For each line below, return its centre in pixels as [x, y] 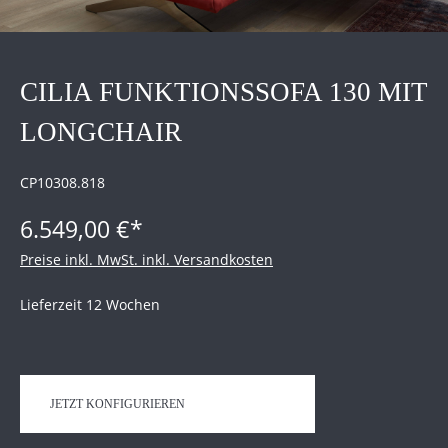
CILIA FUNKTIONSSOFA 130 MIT [224, 92]
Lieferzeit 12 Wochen [90, 305]
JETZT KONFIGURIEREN [117, 404]
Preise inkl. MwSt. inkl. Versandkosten [146, 260]
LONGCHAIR [101, 132]
